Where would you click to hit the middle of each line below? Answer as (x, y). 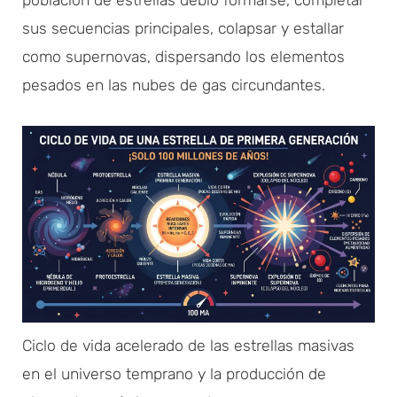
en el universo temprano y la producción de (174, 374)
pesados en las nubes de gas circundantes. (174, 85)
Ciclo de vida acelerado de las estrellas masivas (188, 345)
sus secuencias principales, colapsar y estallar (183, 28)
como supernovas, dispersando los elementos (183, 56)
